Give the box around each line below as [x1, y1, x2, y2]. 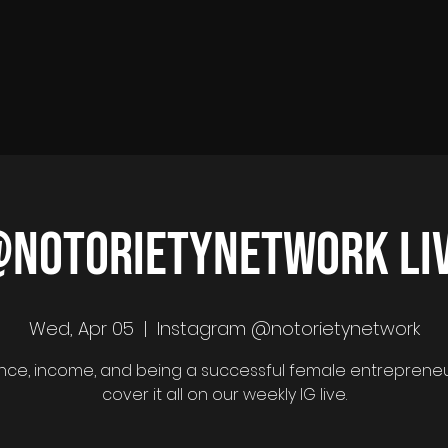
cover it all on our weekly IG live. [101, 383, 347, 406]
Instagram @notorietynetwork [156, 316, 420, 341]
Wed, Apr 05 [28, 316, 134, 341]
